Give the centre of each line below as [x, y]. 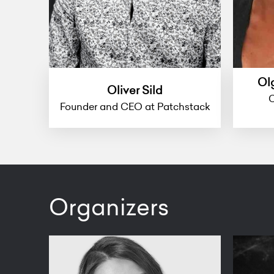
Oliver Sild [135, 90]
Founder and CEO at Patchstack [135, 106]
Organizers [109, 207]
